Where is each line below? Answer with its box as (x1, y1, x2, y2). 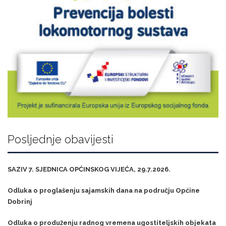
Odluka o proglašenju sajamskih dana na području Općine (8, 187, 200, 195)
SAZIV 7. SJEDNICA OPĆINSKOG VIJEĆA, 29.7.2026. (8, 165, 171, 174)
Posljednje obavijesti (8, 133, 114, 146)
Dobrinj (8, 198, 32, 206)
